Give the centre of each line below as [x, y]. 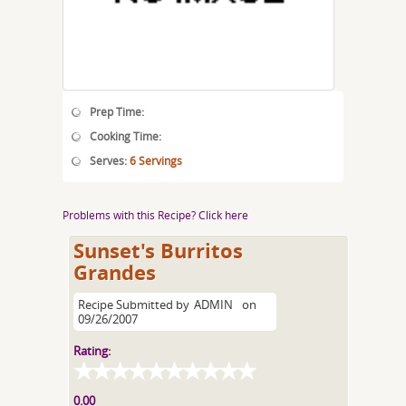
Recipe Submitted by [134, 304]
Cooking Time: [126, 136]
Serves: [110, 160]
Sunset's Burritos [159, 251]
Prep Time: [117, 111]
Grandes [115, 272]
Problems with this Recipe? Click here [155, 215]
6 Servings [156, 160]
